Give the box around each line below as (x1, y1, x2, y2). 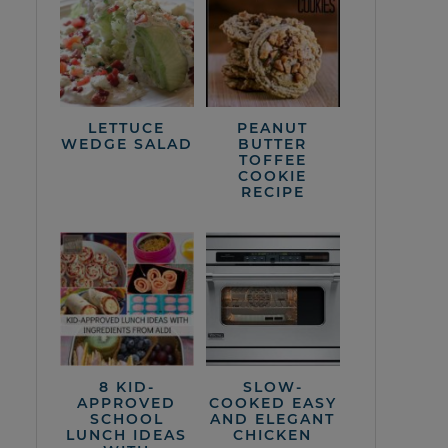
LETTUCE (88, 118, 166, 137)
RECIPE (240, 182, 305, 201)
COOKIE (238, 166, 308, 185)
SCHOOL (89, 409, 164, 428)
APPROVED (77, 393, 177, 412)
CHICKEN (233, 425, 313, 444)
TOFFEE (238, 150, 307, 169)
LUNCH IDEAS (66, 425, 188, 444)
